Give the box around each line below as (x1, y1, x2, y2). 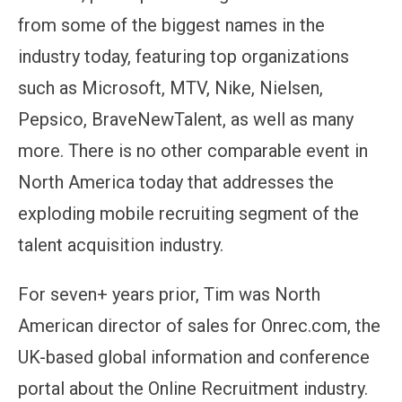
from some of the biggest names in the (18, 13, 325, 36)
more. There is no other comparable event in (18, 139, 368, 162)
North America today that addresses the (18, 170, 334, 193)
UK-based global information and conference (18, 345, 370, 368)
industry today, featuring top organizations (18, 45, 349, 67)
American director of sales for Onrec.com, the (18, 314, 380, 336)
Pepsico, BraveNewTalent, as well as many (18, 108, 354, 130)
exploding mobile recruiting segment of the (18, 202, 359, 224)
